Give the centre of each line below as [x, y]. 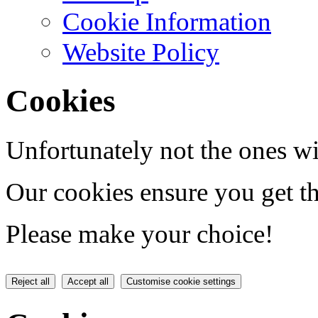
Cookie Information [167, 21]
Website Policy [141, 52]
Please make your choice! [139, 234]
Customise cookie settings [181, 281]
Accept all [88, 281]
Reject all [31, 281]
